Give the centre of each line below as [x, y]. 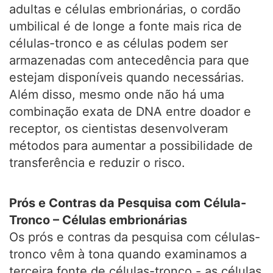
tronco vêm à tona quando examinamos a [128, 254]
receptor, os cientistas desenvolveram [119, 129]
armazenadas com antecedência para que [129, 60]
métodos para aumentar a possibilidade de [131, 146]
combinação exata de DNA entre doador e [130, 112]
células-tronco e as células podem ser [119, 43]
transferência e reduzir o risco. [97, 163]
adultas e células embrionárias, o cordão [125, 9]
